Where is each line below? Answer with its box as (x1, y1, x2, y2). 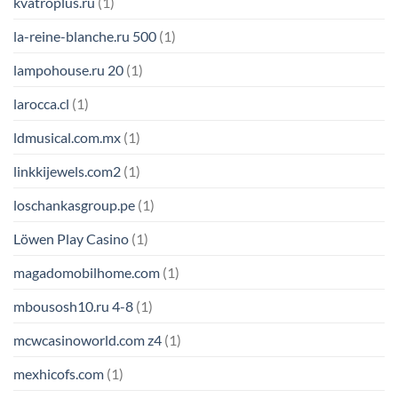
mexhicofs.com (13, 365, 104, 383)
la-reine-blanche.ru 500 (13, 28, 156, 45)
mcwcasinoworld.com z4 (13, 331, 162, 349)
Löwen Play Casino (13, 230, 129, 248)
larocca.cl (13, 95, 69, 113)
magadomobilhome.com (13, 264, 160, 282)
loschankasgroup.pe (13, 196, 135, 214)
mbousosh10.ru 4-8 (13, 298, 133, 315)
